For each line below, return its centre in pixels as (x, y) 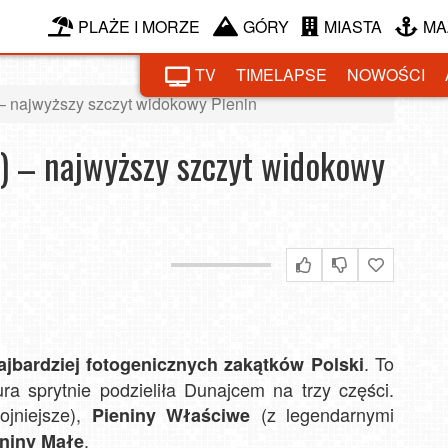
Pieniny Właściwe (170, 415)
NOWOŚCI (386, 74)
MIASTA (353, 26)
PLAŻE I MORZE (139, 26)
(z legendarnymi (322, 414)
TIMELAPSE (281, 74)
